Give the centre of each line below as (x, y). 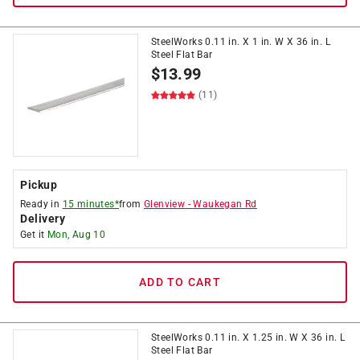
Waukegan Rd (225, 204)
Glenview (165, 204)
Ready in (41, 204)
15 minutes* (91, 204)
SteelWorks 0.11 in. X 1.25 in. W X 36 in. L (248, 337)
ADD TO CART (180, 282)
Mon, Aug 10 (76, 235)
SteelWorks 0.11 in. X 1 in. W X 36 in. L (241, 42)
